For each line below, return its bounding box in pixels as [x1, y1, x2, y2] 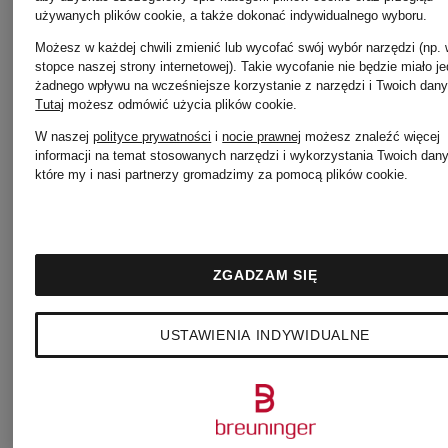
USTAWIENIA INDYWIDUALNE [159, 327, 371, 343]
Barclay [40, 71, 193, 120]
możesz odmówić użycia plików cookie [64, 97, 294, 112]
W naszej [35, 129, 94, 144]
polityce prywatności [93, 129, 212, 144]
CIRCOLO [40, 359, 243, 408]
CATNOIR [40, 263, 238, 312]
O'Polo [250, 295, 386, 344]
